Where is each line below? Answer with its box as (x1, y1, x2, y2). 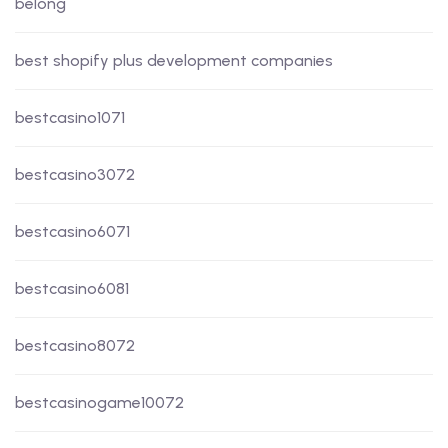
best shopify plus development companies (15, 51, 333, 71)
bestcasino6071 (15, 222, 130, 242)
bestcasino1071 (15, 108, 125, 128)
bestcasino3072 (15, 165, 135, 185)
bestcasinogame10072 (15, 393, 184, 413)
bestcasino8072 (15, 336, 135, 356)
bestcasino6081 (15, 279, 129, 299)
